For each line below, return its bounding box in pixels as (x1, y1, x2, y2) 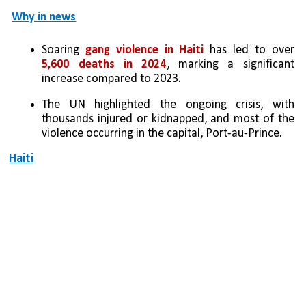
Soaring (42, 44, 86, 57)
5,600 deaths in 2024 (42, 58, 167, 72)
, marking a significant (166, 58, 294, 72)
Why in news (12, 11, 76, 25)
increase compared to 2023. (42, 72, 182, 86)
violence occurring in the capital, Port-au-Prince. (42, 127, 283, 141)
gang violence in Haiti (85, 44, 204, 57)
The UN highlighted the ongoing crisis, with (42, 98, 294, 112)
